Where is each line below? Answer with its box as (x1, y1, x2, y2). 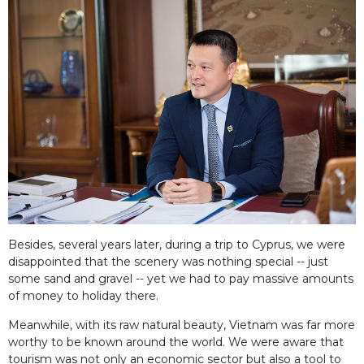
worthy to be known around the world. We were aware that (8, 335, 344, 350)
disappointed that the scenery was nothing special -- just (8, 254, 328, 270)
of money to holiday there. (8, 288, 158, 304)
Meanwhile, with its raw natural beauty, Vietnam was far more (8, 318, 355, 333)
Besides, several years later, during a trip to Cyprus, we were (8, 237, 345, 253)
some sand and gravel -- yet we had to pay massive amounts (8, 271, 353, 287)
